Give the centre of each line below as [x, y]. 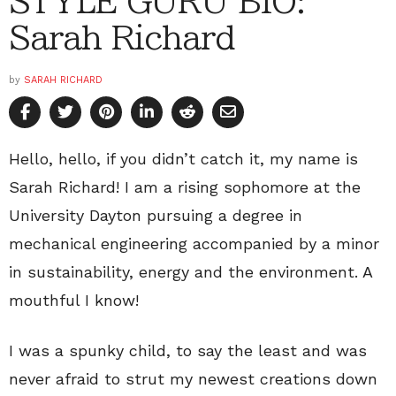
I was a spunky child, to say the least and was [188, 351]
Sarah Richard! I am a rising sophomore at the [185, 187]
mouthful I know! [74, 301]
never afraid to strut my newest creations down [193, 379]
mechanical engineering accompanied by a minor [194, 244]
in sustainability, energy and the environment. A [190, 272]
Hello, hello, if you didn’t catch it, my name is [183, 159]
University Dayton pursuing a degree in [156, 216]
